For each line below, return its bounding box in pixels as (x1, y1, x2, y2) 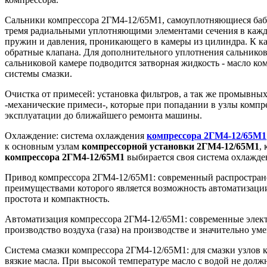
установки (150, 141, 194, 151)
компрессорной (82, 141, 147, 151)
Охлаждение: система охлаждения (5, 130, 147, 141)
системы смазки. (5, 68, 72, 79)
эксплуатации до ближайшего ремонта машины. (5, 110, 202, 120)
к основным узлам (5, 141, 82, 151)
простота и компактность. (5, 193, 110, 204)
